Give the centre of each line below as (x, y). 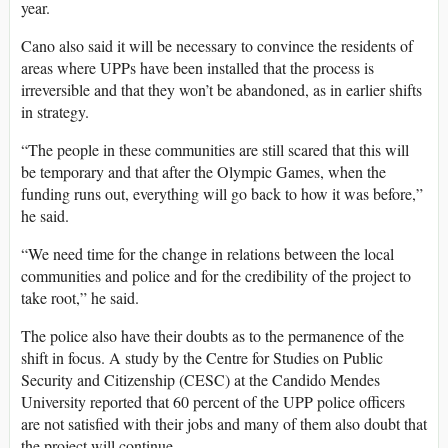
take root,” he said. (80, 298)
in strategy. (55, 112)
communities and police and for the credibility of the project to (216, 276)
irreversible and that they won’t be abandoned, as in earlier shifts (221, 90)
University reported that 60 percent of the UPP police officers (213, 402)
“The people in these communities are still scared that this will (215, 150)
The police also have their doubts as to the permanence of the (212, 336)
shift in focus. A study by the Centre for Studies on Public (202, 358)
